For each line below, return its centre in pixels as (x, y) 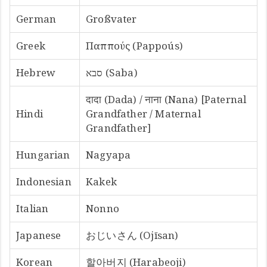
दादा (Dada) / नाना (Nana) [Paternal (166, 99)
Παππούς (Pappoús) (134, 45)
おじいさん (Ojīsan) (132, 235)
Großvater (111, 18)
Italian (32, 208)
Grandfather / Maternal (143, 113)
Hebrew (36, 72)
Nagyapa (108, 154)
